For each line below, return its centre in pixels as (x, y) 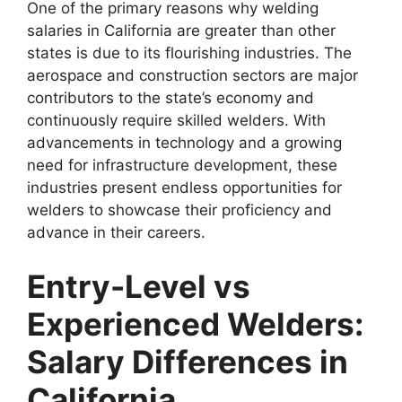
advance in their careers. (116, 233)
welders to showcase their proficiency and (179, 210)
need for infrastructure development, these (182, 166)
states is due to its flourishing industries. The (189, 53)
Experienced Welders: (195, 323)
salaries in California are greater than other (181, 31)
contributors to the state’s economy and (170, 98)
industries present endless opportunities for (184, 188)
